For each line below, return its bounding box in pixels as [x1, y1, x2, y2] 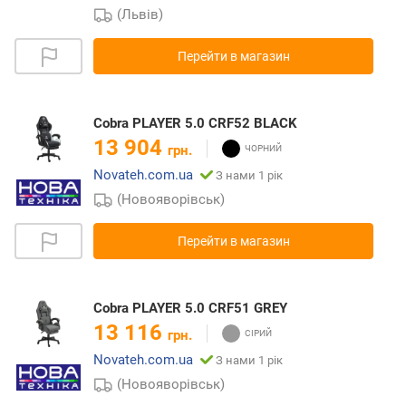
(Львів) [117, 6, 164, 24]
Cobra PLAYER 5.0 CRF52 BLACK [93, 115, 297, 132]
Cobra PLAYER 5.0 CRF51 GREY [93, 300, 287, 317]
